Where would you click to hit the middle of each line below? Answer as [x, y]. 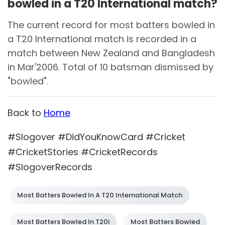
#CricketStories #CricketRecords [83, 152]
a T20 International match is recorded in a [102, 39]
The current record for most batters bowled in [111, 25]
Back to [26, 113]
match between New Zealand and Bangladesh [111, 53]
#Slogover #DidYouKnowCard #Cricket [96, 137]
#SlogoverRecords [50, 167]
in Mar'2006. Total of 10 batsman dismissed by [110, 67]
